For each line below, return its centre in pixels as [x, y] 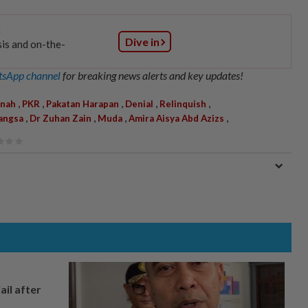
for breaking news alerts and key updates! [153, 75]
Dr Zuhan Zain [60, 118]
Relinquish [183, 103]
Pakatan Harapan [82, 103]
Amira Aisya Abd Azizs [176, 118]
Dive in [142, 41]
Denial [139, 103]
